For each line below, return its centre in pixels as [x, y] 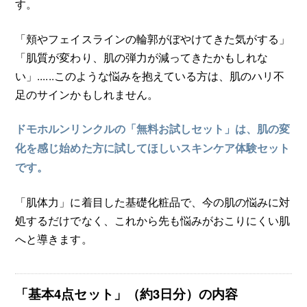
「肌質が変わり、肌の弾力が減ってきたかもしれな [142, 57]
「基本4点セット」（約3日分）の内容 [126, 294]
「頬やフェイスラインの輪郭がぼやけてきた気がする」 [152, 38]
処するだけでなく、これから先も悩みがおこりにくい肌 [152, 220]
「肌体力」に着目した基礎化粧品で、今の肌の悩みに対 [152, 202]
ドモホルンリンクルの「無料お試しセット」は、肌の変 [152, 128]
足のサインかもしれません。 [87, 94]
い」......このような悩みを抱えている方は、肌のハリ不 [150, 75]
